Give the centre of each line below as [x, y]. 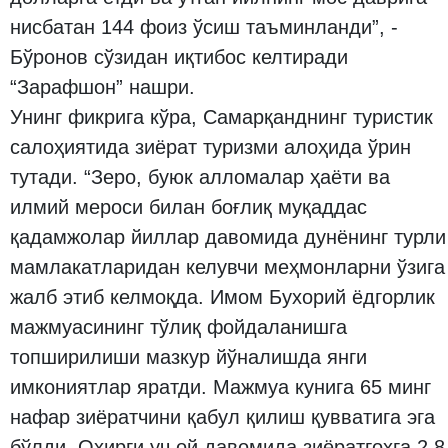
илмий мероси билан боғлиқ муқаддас [188, 207]
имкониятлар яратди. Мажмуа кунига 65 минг [220, 387]
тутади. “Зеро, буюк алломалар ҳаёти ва [200, 177]
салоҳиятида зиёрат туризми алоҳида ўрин [210, 147]
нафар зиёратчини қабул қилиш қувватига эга [222, 417]
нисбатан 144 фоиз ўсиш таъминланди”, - [204, 27]
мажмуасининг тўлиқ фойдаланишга [178, 327]
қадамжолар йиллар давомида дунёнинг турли [228, 237]
